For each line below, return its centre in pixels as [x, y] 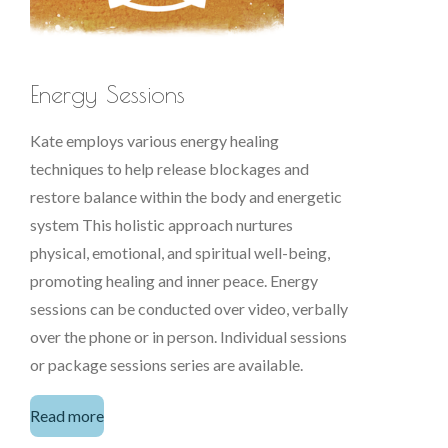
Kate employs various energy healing [154, 140]
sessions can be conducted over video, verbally [189, 308]
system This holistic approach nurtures [161, 224]
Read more [67, 416]
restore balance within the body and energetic [186, 196]
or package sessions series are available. [168, 364]
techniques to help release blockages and [169, 168]
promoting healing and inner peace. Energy [174, 280]
